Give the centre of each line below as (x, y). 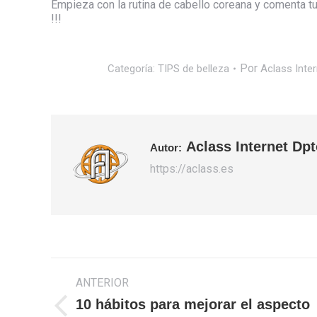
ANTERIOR (102, 282)
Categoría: (133, 68)
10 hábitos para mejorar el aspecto (193, 304)
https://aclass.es (192, 168)
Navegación (90, 267)
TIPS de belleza (194, 68)
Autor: (166, 147)
